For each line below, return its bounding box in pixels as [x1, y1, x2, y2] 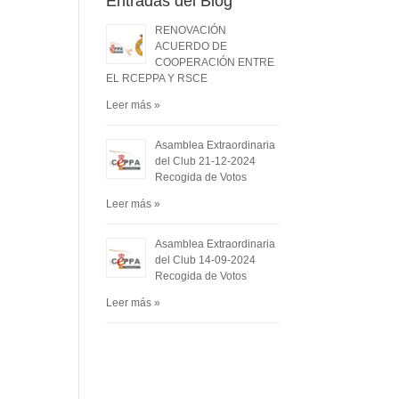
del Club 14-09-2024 [155, 254, 256, 266]
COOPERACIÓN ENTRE [155, 56, 275, 69]
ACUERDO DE [155, 40, 228, 53]
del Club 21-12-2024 [155, 155, 256, 167]
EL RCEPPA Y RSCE [106, 72, 208, 85]
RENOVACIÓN [155, 24, 227, 37]
